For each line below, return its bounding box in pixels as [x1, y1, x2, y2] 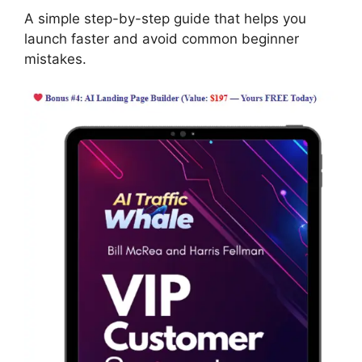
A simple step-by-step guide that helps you [24, 11, 306, 27]
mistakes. [24, 51, 86, 68]
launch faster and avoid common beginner [24, 31, 299, 48]
